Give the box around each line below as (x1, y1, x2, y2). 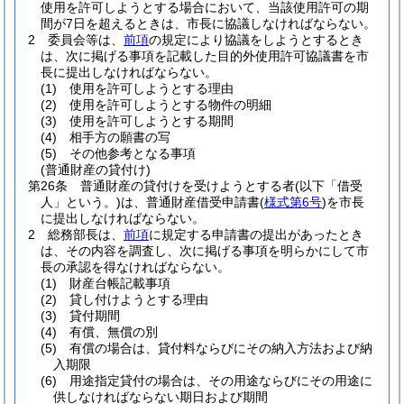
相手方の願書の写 (69, 130, 170, 144)
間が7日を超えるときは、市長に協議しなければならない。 (41, 16, 376, 31)
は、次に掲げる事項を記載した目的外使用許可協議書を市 (41, 49, 369, 63)
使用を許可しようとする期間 (69, 114, 234, 128)
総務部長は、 (48, 227, 124, 242)
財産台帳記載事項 (69, 276, 170, 290)
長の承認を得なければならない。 (41, 260, 230, 274)
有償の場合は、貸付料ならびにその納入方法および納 (69, 341, 372, 355)
